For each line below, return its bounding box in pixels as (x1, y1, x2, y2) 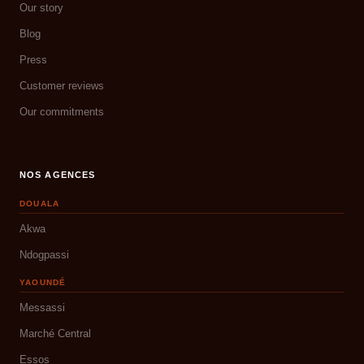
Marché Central (19, 327, 91, 340)
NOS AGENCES (19, 170, 96, 180)
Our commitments (19, 106, 104, 118)
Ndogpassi (19, 249, 69, 261)
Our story (19, 2, 63, 14)
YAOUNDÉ (19, 278, 67, 287)
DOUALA (19, 199, 60, 208)
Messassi (19, 301, 65, 314)
